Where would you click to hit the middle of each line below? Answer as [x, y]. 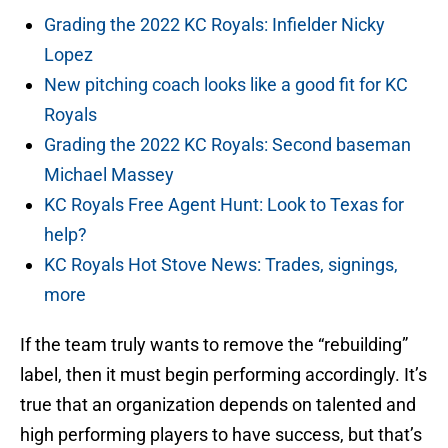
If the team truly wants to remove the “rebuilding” [214, 345]
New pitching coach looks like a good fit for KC [226, 85]
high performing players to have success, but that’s [221, 435]
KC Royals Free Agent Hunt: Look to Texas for [224, 205]
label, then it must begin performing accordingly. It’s [223, 375]
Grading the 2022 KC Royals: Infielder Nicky [214, 25]
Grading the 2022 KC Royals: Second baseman [227, 145]
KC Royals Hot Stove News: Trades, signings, [221, 265]
